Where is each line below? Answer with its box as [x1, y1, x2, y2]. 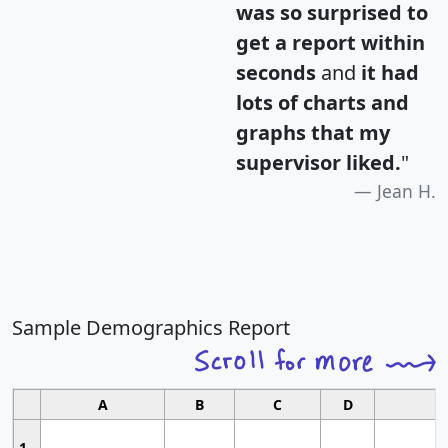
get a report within [236, 29, 425, 57]
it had [361, 59, 419, 87]
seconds [236, 59, 316, 87]
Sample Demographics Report [12, 314, 290, 342]
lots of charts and [236, 89, 409, 117]
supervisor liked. [236, 149, 401, 177]
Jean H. [377, 179, 436, 204]
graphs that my [236, 119, 390, 147]
